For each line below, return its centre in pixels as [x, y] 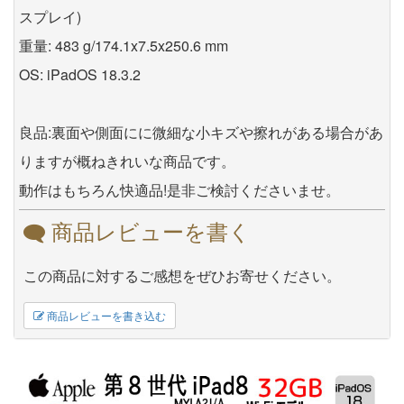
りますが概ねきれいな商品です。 [127, 161]
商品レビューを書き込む [105, 316]
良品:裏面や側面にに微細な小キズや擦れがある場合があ [201, 133]
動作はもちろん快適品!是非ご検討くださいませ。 [179, 190]
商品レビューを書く [148, 231]
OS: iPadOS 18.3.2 [80, 75]
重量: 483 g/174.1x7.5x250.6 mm [124, 46]
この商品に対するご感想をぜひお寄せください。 [182, 276]
